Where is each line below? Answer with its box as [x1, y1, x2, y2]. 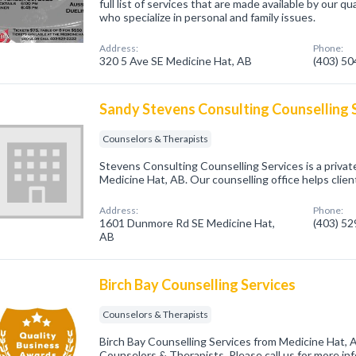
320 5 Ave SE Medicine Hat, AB [99, 54, 253, 68]
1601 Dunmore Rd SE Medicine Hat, [99, 216, 276, 230]
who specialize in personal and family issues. [99, 10, 316, 24]
